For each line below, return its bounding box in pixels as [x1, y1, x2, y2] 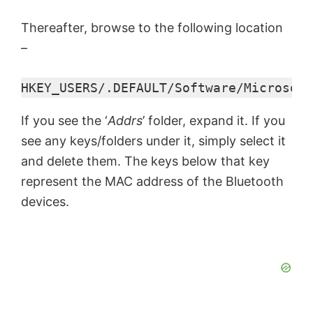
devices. [21, 194, 69, 210]
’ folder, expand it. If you [143, 113, 285, 129]
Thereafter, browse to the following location [21, 20, 283, 36]
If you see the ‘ [21, 113, 108, 129]
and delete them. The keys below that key [21, 154, 270, 169]
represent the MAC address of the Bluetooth [21, 174, 284, 189]
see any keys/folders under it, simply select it [21, 133, 286, 149]
